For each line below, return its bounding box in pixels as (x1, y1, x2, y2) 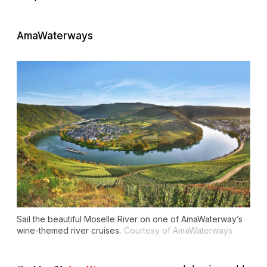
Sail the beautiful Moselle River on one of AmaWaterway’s (17, 214, 243, 225)
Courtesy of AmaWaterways (124, 225, 232, 236)
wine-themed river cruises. (17, 225, 121, 236)
